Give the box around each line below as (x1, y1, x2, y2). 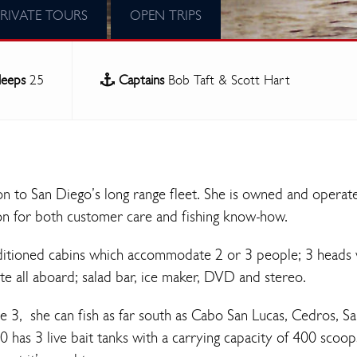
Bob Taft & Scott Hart (164, 72, 290, 88)
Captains (119, 72, 164, 88)
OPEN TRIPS (130, 7, 202, 24)
